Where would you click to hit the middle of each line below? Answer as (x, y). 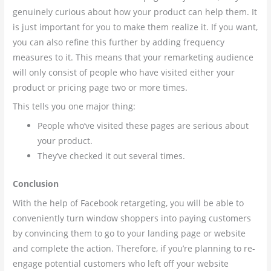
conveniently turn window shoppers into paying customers (132, 218)
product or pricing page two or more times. (100, 87)
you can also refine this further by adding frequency (119, 42)
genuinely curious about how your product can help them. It (135, 11)
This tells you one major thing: (74, 106)
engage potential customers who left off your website (121, 263)
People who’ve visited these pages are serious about (143, 126)
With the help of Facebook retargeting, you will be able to (129, 203)
